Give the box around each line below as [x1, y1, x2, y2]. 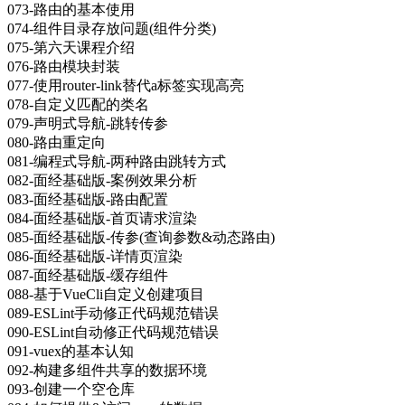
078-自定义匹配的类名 [7, 96, 149, 112]
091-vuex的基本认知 [7, 343, 134, 359]
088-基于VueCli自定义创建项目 [7, 286, 204, 302]
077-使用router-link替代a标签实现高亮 [7, 77, 244, 93]
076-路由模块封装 [7, 58, 120, 74]
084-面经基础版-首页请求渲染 [7, 210, 197, 226]
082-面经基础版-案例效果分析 [7, 172, 197, 188]
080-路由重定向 [7, 134, 106, 150]
